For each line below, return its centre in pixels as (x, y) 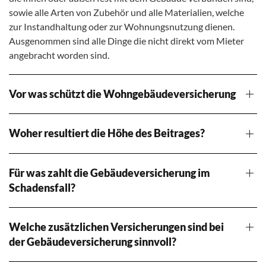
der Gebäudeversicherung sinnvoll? (93, 241)
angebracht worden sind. (59, 55)
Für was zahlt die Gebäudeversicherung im (110, 172)
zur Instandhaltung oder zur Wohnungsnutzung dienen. (122, 27)
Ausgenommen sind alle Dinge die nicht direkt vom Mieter (126, 41)
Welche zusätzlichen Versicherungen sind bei (116, 227)
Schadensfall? (42, 187)
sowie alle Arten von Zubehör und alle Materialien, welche (126, 12)
